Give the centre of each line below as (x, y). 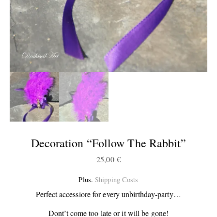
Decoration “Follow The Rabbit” (108, 143)
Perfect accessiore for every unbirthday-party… (108, 194)
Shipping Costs (117, 180)
